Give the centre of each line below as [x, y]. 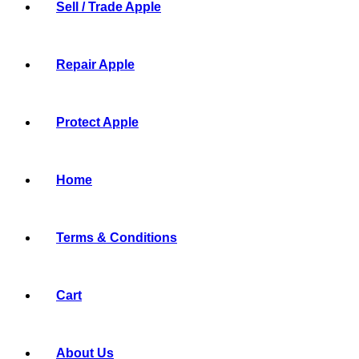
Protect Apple [97, 122]
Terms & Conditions [117, 238]
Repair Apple [95, 65]
